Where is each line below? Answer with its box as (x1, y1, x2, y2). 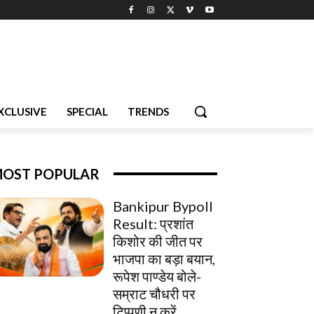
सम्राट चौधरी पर (113, 285, 196, 302)
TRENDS (128, 104, 169, 118)
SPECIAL (67, 104, 108, 118)
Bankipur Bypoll (113, 197, 213, 214)
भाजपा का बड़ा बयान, (113, 250, 215, 267)
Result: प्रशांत (113, 214, 193, 232)
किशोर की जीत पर (113, 232, 203, 250)
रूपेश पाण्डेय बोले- (113, 267, 201, 285)
